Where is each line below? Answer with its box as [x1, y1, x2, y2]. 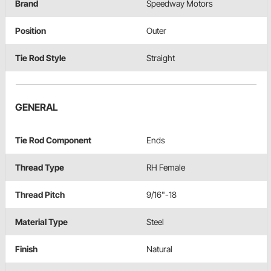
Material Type [15, 217, 68, 227]
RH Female [146, 162, 185, 173]
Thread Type [15, 162, 64, 173]
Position [15, 25, 46, 36]
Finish [15, 244, 38, 255]
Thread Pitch [15, 189, 65, 200]
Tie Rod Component [15, 135, 91, 146]
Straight [146, 53, 175, 64]
